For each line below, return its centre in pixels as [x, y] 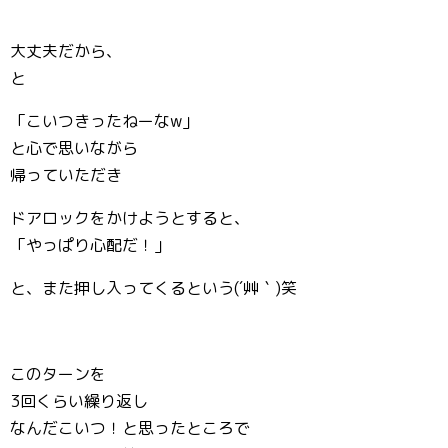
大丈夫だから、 [66, 50]
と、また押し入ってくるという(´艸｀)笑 [153, 287]
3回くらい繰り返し [79, 400]
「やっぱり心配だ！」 [90, 244]
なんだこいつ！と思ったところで [130, 427]
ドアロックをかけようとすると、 [130, 217]
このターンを [58, 373]
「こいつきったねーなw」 [104, 120]
